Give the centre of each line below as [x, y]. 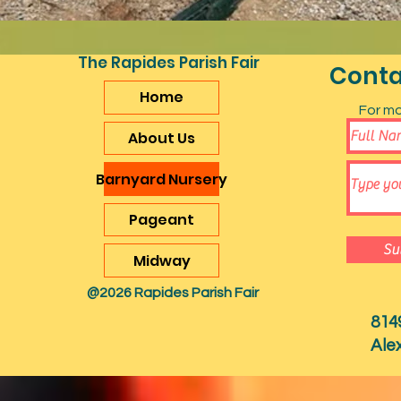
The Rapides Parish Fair [169, 63]
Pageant [162, 220]
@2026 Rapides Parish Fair [173, 293]
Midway [162, 260]
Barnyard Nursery [162, 179]
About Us [162, 138]
